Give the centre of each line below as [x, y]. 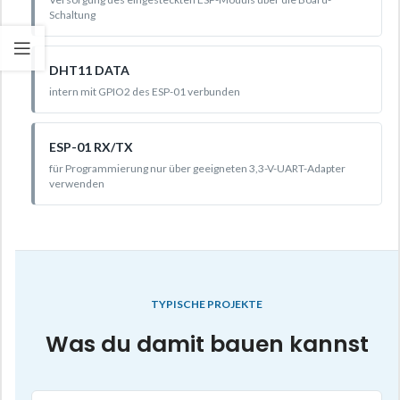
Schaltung [72, 15]
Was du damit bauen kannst [207, 345]
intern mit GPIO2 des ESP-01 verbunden [145, 92]
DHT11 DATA [89, 71]
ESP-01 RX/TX [91, 147]
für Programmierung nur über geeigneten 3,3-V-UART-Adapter [197, 169]
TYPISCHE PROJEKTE [207, 304]
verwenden [77, 184]
